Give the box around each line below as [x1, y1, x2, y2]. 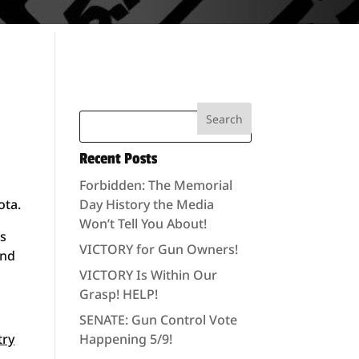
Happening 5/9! [79, 330, 172, 348]
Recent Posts [79, 149, 157, 168]
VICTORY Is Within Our [79, 266, 217, 284]
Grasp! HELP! [79, 285, 158, 303]
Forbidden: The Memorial [79, 176, 232, 194]
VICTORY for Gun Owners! [79, 240, 238, 258]
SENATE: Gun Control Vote [79, 311, 237, 329]
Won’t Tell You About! [79, 215, 207, 232]
